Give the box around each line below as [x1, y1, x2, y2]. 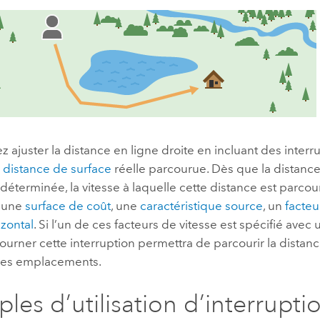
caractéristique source [140, 199, 264, 214]
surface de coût [25, 199, 111, 214]
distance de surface [3, 161, 112, 176]
